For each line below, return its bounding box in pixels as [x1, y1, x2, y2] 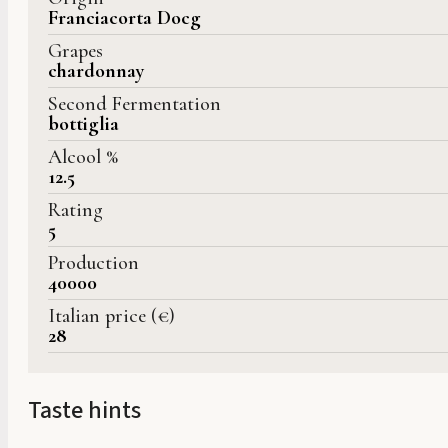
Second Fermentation [48, 92, 221, 117]
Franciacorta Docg [48, 6, 201, 31]
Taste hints [28, 393, 141, 429]
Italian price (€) [48, 304, 175, 329]
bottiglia [48, 112, 119, 137]
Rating [48, 198, 103, 223]
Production [48, 251, 139, 276]
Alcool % [48, 145, 118, 170]
